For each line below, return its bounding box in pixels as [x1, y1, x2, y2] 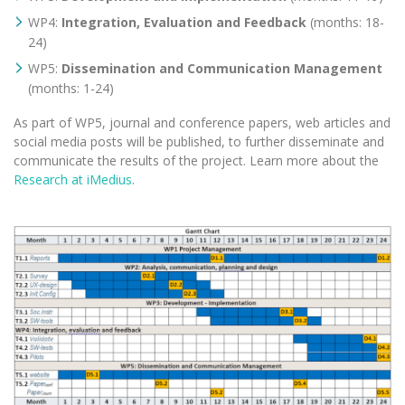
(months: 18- [306, 13, 384, 31]
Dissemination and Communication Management [61, 59, 382, 77]
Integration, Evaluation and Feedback [61, 13, 306, 31]
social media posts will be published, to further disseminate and [14, 132, 384, 150]
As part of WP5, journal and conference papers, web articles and [14, 113, 391, 131]
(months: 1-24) [28, 79, 114, 97]
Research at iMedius [14, 170, 132, 188]
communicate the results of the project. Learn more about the [14, 151, 379, 169]
